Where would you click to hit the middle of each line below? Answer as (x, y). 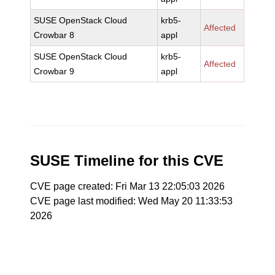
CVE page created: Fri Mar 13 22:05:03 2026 (128, 186)
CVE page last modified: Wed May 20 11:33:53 (132, 201)
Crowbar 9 (54, 71)
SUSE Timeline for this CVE (127, 161)
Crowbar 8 (54, 35)
